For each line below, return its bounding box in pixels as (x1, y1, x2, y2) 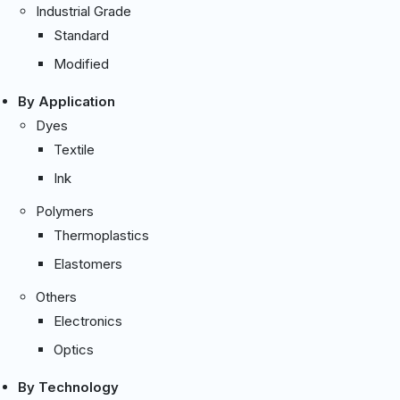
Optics (54, 340, 94, 358)
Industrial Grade (36, 2, 131, 20)
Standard (54, 26, 109, 44)
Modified (54, 54, 109, 72)
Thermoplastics (54, 226, 149, 244)
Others (36, 287, 77, 305)
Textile (54, 140, 95, 158)
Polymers (36, 202, 94, 220)
